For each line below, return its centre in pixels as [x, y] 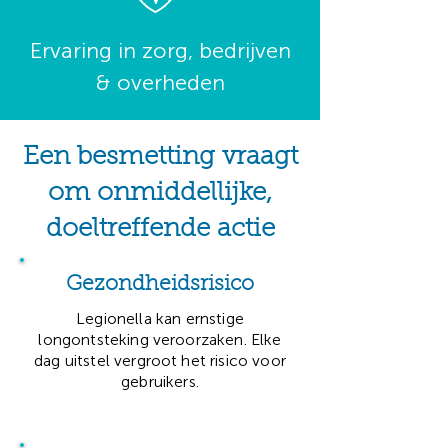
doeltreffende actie [160, 230]
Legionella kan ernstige [160, 318]
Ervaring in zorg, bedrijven [160, 50]
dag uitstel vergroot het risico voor [160, 360]
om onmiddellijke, [160, 194]
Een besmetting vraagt [160, 158]
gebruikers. [160, 381]
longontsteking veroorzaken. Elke [160, 339]
